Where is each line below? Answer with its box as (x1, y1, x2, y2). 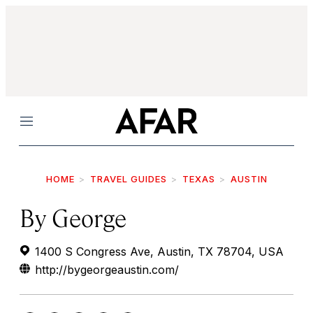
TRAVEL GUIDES (89, 173, 167, 184)
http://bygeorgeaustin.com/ (35, 263, 179, 277)
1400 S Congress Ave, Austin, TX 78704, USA (31, 245, 284, 259)
